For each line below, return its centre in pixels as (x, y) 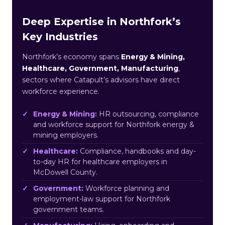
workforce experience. (61, 91)
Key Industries (60, 36)
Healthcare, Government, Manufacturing (100, 68)
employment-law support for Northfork (102, 199)
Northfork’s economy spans (72, 57)
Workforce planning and (126, 188)
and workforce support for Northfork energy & (114, 124)
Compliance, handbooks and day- (137, 151)
